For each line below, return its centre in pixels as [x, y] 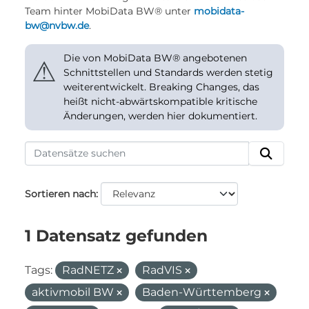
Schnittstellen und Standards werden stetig [168, 72]
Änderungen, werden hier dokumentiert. [160, 116]
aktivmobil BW [74, 292]
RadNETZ [89, 270]
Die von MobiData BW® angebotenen [155, 58]
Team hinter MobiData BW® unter [109, 11]
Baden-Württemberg [203, 292]
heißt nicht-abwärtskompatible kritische [160, 101]
